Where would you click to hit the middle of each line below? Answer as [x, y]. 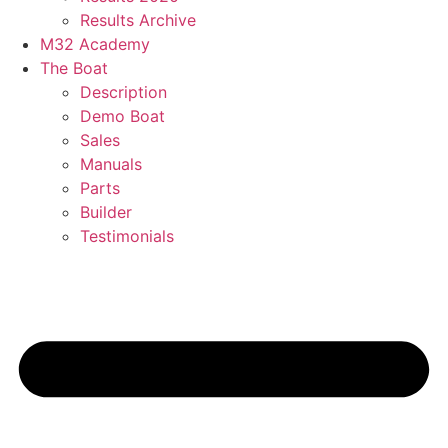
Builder [106, 212]
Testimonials [127, 236]
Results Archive [138, 20]
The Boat [74, 68]
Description [123, 92]
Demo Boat [122, 116]
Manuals [111, 164]
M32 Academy [95, 44]
